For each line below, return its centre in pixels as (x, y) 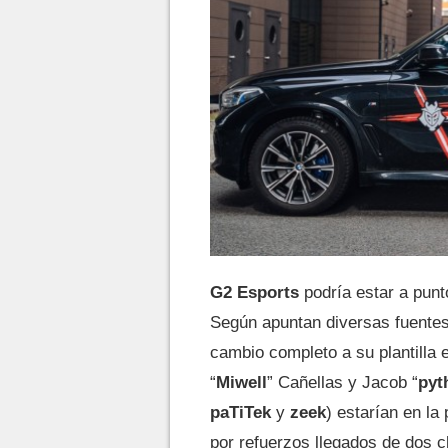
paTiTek (240, 412)
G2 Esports (254, 292)
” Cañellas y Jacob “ (342, 382)
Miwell (241, 382)
